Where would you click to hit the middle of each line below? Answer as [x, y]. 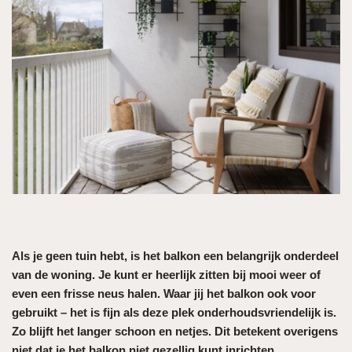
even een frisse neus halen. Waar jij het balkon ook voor [164, 293]
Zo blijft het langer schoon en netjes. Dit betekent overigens [175, 331]
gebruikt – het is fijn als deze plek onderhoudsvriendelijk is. [174, 312]
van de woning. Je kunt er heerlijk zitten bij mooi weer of [166, 274]
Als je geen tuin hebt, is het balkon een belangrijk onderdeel [175, 255]
